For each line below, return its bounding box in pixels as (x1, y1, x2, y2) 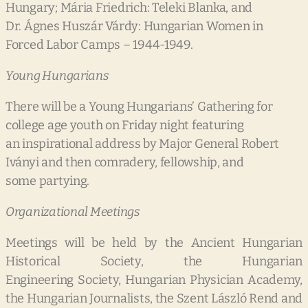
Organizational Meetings (5, 204, 140, 220)
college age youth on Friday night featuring (5, 118, 244, 133)
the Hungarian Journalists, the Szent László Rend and (5, 291, 302, 307)
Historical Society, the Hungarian (5, 254, 302, 269)
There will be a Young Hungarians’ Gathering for (5, 99, 273, 115)
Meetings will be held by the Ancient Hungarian (5, 235, 302, 251)
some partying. (5, 173, 90, 189)
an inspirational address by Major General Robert (5, 136, 280, 152)
